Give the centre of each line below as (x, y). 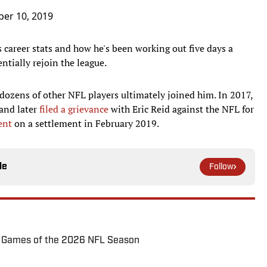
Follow (221, 167)
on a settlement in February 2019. (86, 123)
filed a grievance (74, 109)
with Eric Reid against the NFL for (181, 109)
